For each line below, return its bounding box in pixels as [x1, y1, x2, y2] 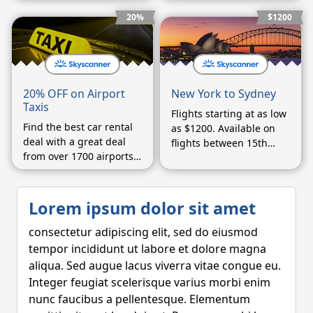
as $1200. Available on [171, 121, 275, 135]
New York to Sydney [171, 85, 276, 101]
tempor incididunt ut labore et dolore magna [29, 240, 266, 256]
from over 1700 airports [23, 149, 133, 163]
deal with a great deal [23, 134, 126, 148]
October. [171, 165, 210, 179]
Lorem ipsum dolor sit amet [29, 196, 256, 219]
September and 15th [171, 150, 268, 164]
